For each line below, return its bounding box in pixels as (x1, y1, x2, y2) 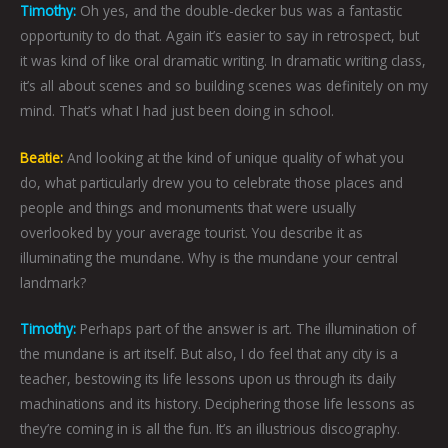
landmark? (20, 272, 86, 292)
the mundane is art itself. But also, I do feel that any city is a (20, 344, 398, 364)
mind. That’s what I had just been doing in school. (20, 100, 338, 120)
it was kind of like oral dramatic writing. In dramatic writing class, (20, 50, 426, 70)
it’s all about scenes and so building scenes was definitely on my (20, 75, 428, 95)
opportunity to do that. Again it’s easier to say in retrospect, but (20, 25, 419, 45)
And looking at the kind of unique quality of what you (63, 147, 404, 167)
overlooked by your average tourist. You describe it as (20, 222, 363, 242)
